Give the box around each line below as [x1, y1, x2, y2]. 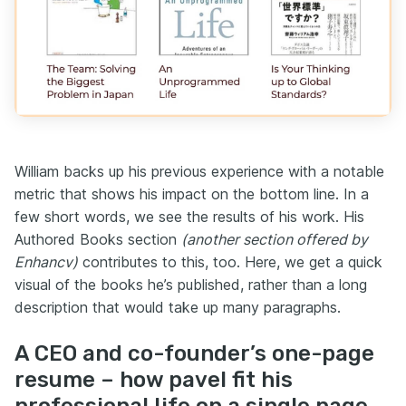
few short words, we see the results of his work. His [14, 208, 364, 227]
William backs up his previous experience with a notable [14, 162, 384, 181]
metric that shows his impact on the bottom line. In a [14, 185, 369, 204]
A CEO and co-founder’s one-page [14, 341, 374, 367]
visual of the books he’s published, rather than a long [14, 275, 367, 295]
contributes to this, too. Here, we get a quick [78, 253, 382, 272]
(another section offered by [181, 230, 368, 249]
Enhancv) [14, 253, 78, 272]
